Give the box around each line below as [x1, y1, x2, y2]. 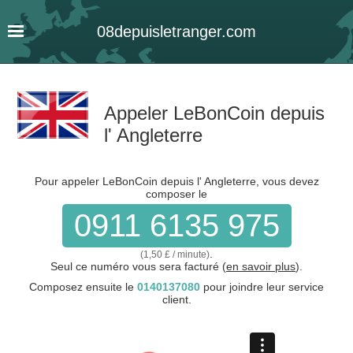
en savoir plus [226, 260, 295, 273]
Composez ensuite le [29, 281, 137, 293]
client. [162, 293, 191, 306]
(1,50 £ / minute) [140, 249, 210, 260]
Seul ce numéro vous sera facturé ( [50, 260, 226, 273]
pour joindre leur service [200, 281, 324, 293]
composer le [146, 188, 207, 200]
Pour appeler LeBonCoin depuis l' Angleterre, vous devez [34, 175, 319, 188]
